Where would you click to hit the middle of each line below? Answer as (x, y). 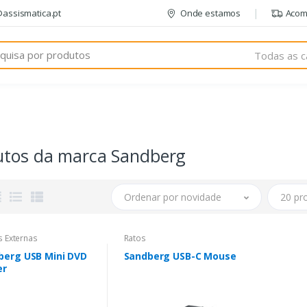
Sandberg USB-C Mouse (180, 256)
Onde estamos (210, 13)
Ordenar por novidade (172, 197)
